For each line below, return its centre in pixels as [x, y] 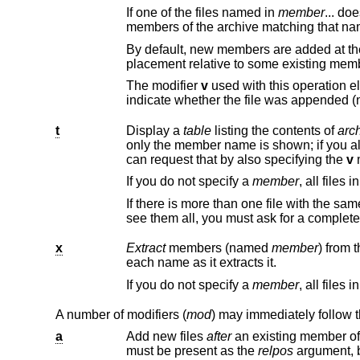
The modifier [163, 86]
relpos [275, 351]
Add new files [166, 337]
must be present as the [216, 351]
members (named [218, 247]
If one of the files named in [202, 13]
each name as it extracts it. [201, 262]
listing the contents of [274, 130]
